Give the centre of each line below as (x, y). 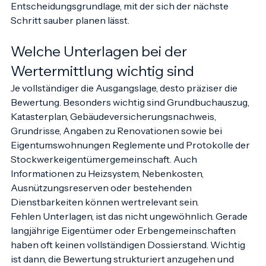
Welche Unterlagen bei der (100, 63)
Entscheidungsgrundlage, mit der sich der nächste (121, 18)
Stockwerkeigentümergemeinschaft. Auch (105, 171)
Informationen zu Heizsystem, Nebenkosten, (108, 185)
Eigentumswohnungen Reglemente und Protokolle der (131, 157)
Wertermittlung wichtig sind (102, 83)
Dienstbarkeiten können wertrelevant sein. (105, 214)
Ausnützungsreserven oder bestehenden (102, 199)
